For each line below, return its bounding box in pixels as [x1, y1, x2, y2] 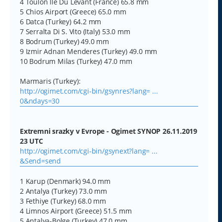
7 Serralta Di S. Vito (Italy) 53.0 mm [20, 26, 130, 36]
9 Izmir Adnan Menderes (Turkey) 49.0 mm [20, 46, 158, 56]
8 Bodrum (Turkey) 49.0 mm [20, 36, 109, 46]
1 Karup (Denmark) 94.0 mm [20, 176, 111, 186]
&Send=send [20, 156, 61, 166]
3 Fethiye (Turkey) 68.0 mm [20, 196, 106, 206]
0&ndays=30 [20, 96, 60, 106]
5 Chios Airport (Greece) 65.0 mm [20, 6, 126, 16]
